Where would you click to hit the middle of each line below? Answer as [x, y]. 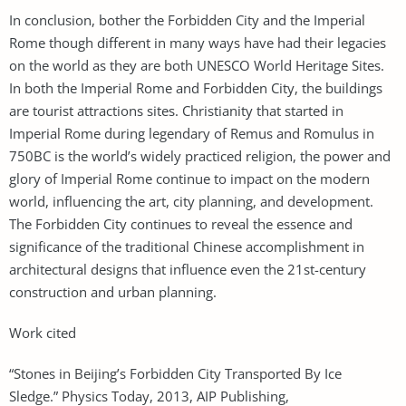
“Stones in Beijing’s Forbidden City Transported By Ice [175, 373]
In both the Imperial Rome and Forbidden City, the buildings [196, 87]
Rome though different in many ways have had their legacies [198, 42]
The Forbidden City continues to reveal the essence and [181, 223]
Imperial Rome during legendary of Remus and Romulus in [192, 133]
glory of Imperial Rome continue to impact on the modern [189, 178]
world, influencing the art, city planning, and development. [191, 201]
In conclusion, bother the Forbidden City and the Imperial [187, 19]
